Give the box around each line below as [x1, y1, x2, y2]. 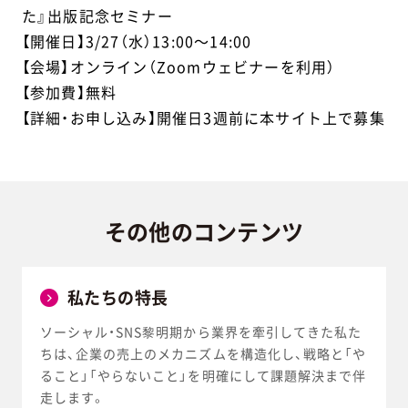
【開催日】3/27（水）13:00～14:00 [21, 30, 252, 53]
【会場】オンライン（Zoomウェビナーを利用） [21, 56, 336, 78]
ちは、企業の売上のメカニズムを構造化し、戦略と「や [39, 344, 367, 363]
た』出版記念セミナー [21, 5, 178, 27]
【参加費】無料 [21, 81, 117, 104]
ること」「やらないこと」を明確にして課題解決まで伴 [39, 366, 367, 385]
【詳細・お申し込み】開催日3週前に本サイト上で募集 [21, 107, 385, 129]
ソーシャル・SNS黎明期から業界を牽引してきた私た [39, 322, 362, 342]
